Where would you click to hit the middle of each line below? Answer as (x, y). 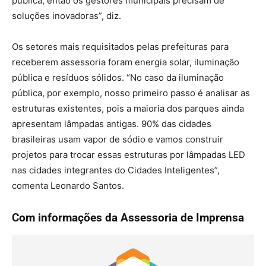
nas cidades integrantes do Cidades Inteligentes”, (116, 170)
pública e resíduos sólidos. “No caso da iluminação (118, 77)
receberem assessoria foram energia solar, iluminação (126, 62)
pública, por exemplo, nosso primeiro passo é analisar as (131, 93)
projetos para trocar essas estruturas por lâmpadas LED (129, 154)
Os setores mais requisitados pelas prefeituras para (120, 46)
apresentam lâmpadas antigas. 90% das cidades (112, 123)
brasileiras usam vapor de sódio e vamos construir (118, 139)
